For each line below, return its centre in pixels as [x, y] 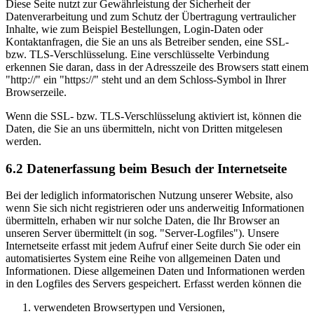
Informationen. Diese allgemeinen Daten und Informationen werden [155, 271]
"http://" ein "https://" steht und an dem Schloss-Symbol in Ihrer [146, 79]
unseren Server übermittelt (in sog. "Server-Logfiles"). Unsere [142, 233]
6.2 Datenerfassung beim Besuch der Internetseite [146, 168]
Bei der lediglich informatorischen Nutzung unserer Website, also [149, 196]
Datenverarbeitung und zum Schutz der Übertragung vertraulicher [151, 16]
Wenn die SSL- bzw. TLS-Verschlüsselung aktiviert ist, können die [153, 116]
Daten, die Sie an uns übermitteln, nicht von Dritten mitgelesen [144, 128]
